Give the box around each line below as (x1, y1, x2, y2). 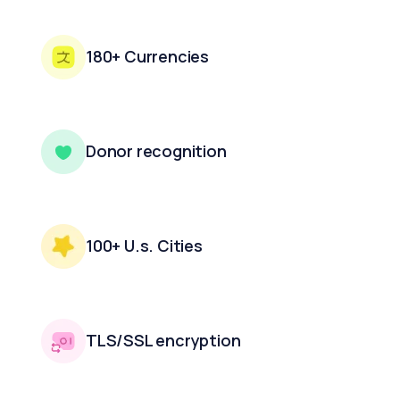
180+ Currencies (86, 45, 209, 67)
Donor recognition (86, 139, 227, 162)
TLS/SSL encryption (86, 329, 241, 351)
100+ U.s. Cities (86, 234, 203, 256)
